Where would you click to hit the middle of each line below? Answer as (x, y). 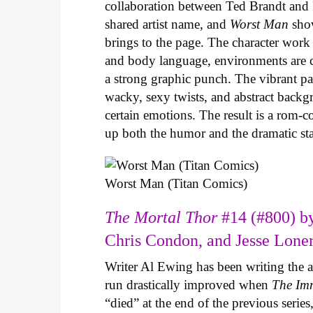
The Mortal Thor (161, 217)
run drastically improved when (189, 284)
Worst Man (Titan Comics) (176, 183)
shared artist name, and (168, 24)
